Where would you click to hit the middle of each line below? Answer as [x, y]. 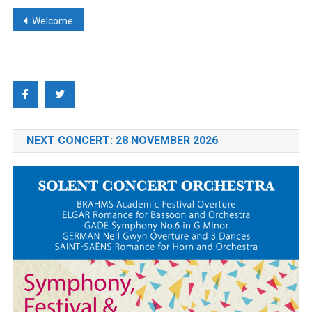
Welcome [52, 21]
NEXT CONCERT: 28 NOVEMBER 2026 [122, 140]
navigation [62, 48]
